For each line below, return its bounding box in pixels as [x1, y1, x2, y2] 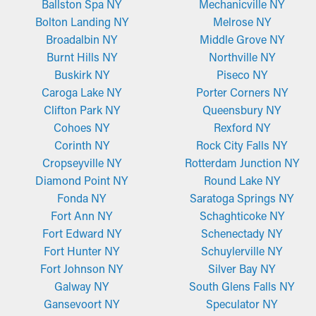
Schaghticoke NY [199, 208, 284, 223]
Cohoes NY [54, 120, 109, 135]
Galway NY [54, 279, 109, 293]
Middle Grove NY [199, 32, 284, 47]
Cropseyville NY [42, 155, 121, 170]
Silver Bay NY [208, 261, 275, 276]
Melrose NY [212, 14, 271, 29]
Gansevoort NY [44, 296, 119, 311]
